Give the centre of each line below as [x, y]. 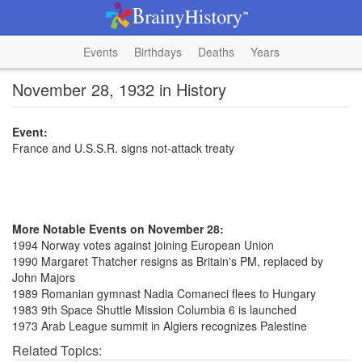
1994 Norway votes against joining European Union [143, 245]
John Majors [44, 277]
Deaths [216, 52]
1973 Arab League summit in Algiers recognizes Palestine [160, 326]
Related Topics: [57, 350]
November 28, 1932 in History [119, 89]
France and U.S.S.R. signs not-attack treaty [123, 148]
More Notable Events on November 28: [118, 229]
